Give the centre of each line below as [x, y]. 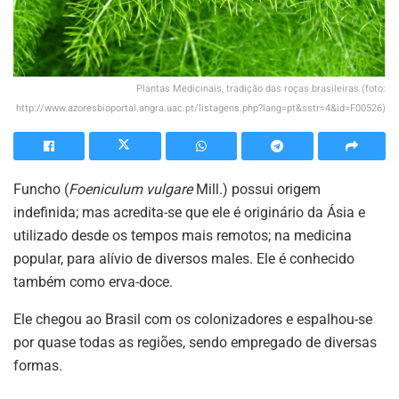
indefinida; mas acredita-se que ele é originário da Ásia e [189, 212]
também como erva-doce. [93, 281]
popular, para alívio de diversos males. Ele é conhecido [184, 258]
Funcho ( [41, 189]
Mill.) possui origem [256, 189]
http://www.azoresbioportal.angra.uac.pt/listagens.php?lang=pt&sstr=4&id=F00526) [201, 108]
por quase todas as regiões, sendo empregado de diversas [195, 342]
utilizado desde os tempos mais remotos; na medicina [183, 235]
